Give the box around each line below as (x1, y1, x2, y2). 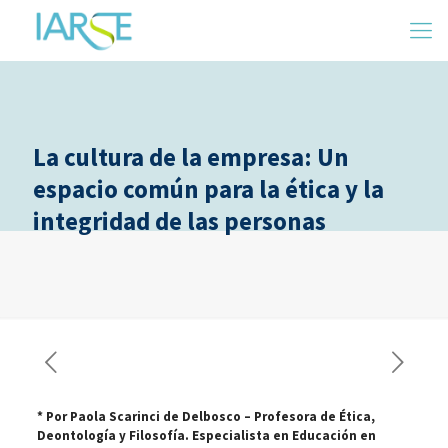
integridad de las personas (33, 205, 326, 237)
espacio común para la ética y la (33, 173, 384, 205)
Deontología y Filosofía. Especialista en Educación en (36, 427, 376, 444)
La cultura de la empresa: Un (33, 141, 349, 173)
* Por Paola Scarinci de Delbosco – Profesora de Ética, (36, 408, 375, 425)
